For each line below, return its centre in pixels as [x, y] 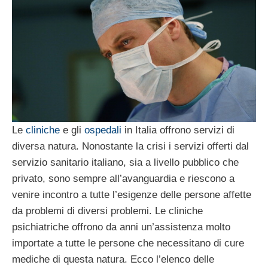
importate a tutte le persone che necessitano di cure [128, 243]
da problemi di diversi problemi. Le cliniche [107, 211]
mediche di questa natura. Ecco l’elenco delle [113, 259]
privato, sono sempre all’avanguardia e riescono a [123, 178]
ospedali [103, 130]
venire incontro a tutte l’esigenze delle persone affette [132, 194]
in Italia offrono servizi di [178, 130]
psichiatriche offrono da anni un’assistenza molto [121, 227]
